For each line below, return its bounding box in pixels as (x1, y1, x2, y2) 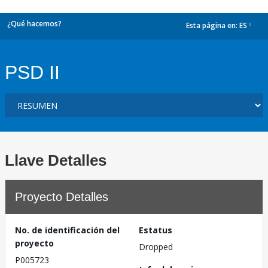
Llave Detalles (5, 151, 106, 169)
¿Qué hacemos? (7, 19, 62, 29)
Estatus (139, 224, 172, 236)
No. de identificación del (15, 224, 120, 236)
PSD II (5, 62, 60, 83)
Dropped (139, 241, 173, 252)
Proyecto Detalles (15, 190, 108, 203)
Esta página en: (186, 20, 239, 31)
